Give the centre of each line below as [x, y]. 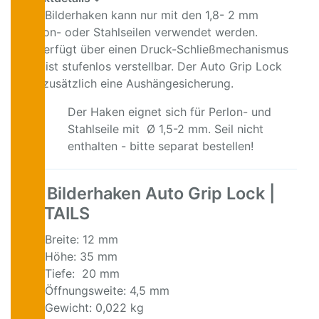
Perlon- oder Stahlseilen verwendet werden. [140, 32]
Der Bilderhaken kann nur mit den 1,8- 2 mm [140, 15]
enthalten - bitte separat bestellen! [161, 146]
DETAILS [56, 214]
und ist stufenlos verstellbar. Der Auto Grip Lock [152, 67]
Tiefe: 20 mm [82, 274]
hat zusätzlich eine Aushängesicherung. [128, 84]
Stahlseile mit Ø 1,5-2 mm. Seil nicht [166, 129]
